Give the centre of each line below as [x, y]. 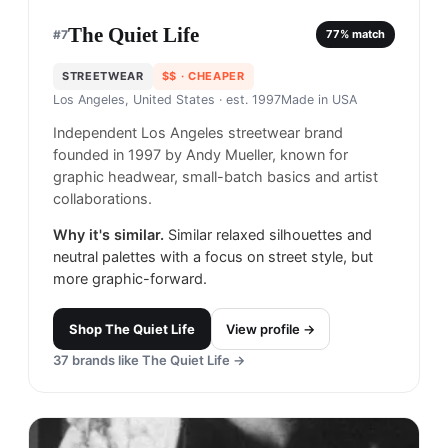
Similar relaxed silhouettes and [270, 234]
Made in [306, 99]
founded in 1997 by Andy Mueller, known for [200, 154]
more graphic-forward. [130, 278]
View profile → [270, 328]
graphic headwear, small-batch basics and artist [215, 176]
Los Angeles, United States [134, 99]
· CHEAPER [210, 75]
